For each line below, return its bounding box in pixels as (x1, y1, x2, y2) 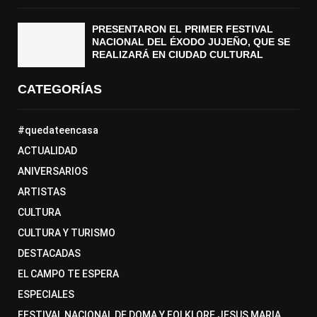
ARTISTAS (18, 186, 66, 198)
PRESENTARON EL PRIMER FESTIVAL (92, 23, 273, 35)
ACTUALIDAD (18, 145, 77, 157)
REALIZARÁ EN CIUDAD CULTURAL (92, 49, 263, 61)
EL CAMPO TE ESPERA (18, 268, 119, 280)
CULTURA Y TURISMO (18, 227, 115, 239)
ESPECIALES (18, 289, 74, 301)
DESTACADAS (18, 248, 81, 260)
